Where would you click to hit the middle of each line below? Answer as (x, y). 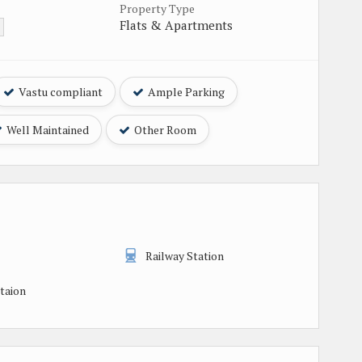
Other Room (164, 129)
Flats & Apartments (176, 25)
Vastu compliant (59, 91)
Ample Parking (185, 91)
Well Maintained (46, 129)
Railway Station (184, 255)
